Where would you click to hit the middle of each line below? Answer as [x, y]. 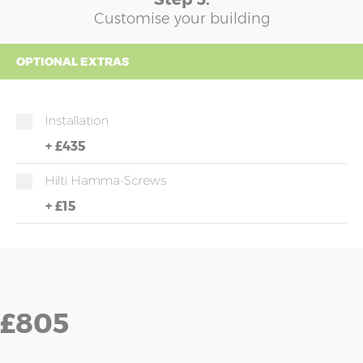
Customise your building [181, 19]
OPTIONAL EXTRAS [73, 62]
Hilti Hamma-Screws [105, 180]
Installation [77, 120]
